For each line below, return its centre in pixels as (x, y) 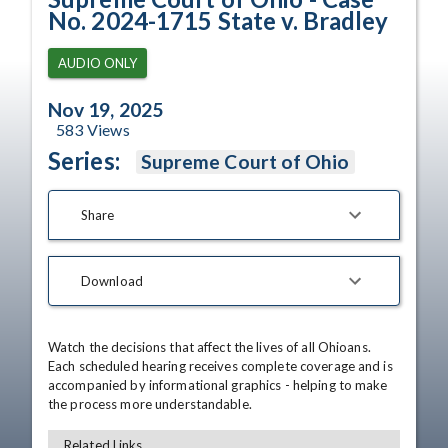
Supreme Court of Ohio (245, 161)
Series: (84, 160)
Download (112, 280)
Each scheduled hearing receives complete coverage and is (220, 366)
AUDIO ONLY (97, 63)
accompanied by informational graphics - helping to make (218, 385)
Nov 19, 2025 (105, 109)
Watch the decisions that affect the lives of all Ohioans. (209, 347)
